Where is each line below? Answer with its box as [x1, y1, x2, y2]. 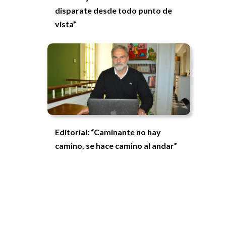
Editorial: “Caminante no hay [55, 127, 161, 137]
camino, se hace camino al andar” [55, 140, 178, 150]
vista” [55, 19, 77, 29]
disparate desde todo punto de [55, 6, 173, 16]
